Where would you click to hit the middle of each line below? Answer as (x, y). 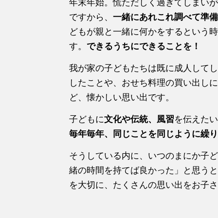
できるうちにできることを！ (144, 46)
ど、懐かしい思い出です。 (122, 97)
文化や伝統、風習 (139, 119)
